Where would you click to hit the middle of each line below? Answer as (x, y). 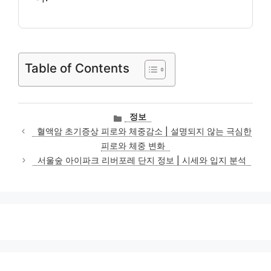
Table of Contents (77, 68)
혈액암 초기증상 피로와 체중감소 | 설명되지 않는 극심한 (145, 132)
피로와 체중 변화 (133, 146)
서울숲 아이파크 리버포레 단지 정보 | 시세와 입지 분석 (142, 161)
